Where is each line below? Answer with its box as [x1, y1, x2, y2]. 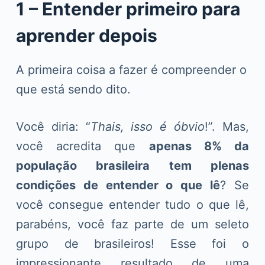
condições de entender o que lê [15, 178, 221, 193]
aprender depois [15, 25, 157, 47]
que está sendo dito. [15, 82, 131, 97]
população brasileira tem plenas [15, 159, 250, 173]
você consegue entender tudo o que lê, [15, 198, 250, 212]
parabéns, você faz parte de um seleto [15, 217, 250, 232]
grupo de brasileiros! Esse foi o [15, 237, 250, 251]
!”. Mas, [205, 119, 250, 134]
